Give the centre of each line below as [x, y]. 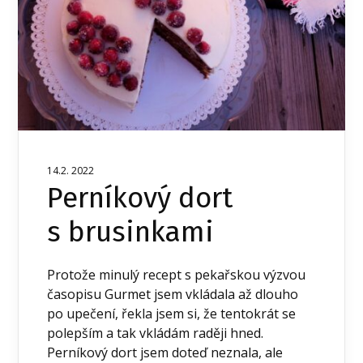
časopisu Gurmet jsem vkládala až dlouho [173, 295]
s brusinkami [131, 232]
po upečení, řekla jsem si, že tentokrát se [172, 314]
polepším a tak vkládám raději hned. [156, 333]
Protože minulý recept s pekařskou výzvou [177, 275]
